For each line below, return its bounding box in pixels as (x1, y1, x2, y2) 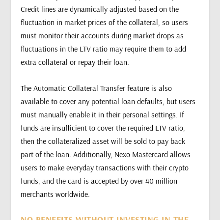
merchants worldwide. (21, 189, 90, 199)
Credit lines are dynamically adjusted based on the (21, 4, 179, 14)
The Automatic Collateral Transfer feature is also (21, 83, 172, 93)
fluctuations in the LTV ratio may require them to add (21, 44, 187, 54)
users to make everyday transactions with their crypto (21, 163, 189, 173)
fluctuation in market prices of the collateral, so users (21, 17, 189, 27)
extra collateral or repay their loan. (21, 57, 130, 67)
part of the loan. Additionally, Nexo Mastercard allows (21, 149, 191, 160)
